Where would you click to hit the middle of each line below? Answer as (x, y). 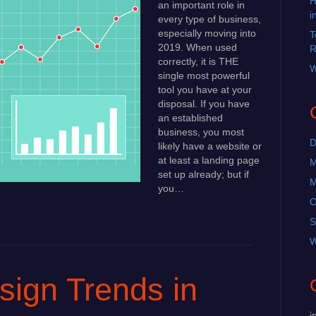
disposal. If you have (204, 104)
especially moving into (207, 33)
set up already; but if (203, 174)
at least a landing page (209, 160)
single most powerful (204, 75)
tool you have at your (205, 90)
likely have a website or (210, 146)
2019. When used (197, 47)
